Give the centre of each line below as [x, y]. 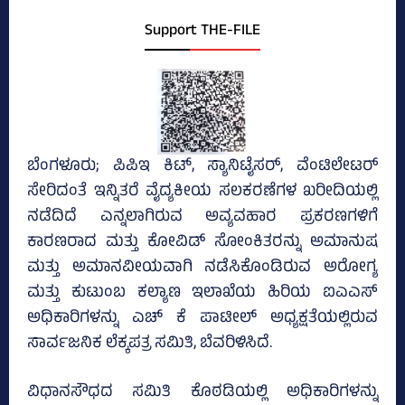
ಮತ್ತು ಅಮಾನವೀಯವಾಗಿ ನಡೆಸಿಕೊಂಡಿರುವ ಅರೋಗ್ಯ [202, 269]
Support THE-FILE [202, 32]
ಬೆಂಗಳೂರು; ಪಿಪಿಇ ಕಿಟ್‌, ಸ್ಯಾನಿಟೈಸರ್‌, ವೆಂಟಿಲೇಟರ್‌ [202, 168]
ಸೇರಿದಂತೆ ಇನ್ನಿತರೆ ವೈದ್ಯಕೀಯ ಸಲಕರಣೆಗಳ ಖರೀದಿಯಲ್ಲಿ [202, 193]
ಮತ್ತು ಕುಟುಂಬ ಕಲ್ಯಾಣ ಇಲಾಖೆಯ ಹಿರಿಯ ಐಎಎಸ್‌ [202, 294]
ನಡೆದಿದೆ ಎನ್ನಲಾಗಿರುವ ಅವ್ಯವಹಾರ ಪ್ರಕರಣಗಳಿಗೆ [202, 218]
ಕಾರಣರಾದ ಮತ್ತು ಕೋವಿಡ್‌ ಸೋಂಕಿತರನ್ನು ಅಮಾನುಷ [202, 244]
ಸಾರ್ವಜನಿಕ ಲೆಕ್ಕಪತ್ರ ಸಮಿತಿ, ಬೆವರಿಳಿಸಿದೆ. [150, 345]
